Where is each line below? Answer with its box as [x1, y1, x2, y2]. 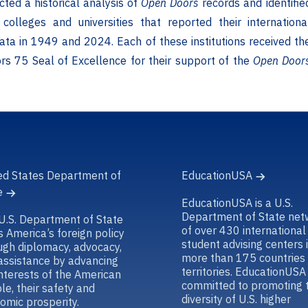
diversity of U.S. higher [181, 291, 291, 306]
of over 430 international [181, 223, 306, 237]
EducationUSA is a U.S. [181, 195, 293, 210]
